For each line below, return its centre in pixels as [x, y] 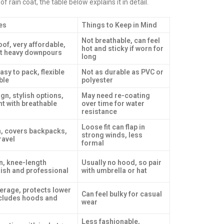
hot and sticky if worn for [122, 48]
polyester [97, 80]
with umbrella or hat [114, 170]
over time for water [113, 103]
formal [93, 143]
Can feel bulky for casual [122, 194]
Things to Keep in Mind [119, 25]
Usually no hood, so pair [121, 162]
